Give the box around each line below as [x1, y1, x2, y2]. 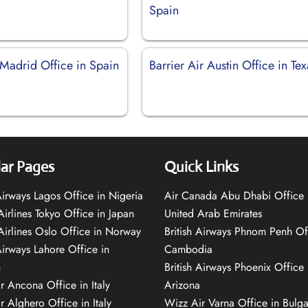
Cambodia [164, 241, 212, 257]
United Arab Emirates [164, 205, 262, 221]
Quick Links [164, 157, 239, 176]
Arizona [164, 276, 200, 293]
